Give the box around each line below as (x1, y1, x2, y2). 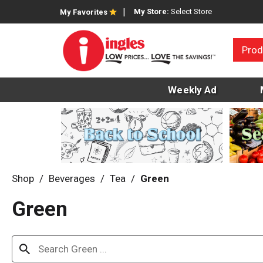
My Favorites (60, 8, 107, 16)
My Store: (134, 7, 171, 16)
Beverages (49, 173, 95, 185)
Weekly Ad (168, 84, 217, 96)
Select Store (171, 7, 212, 16)
